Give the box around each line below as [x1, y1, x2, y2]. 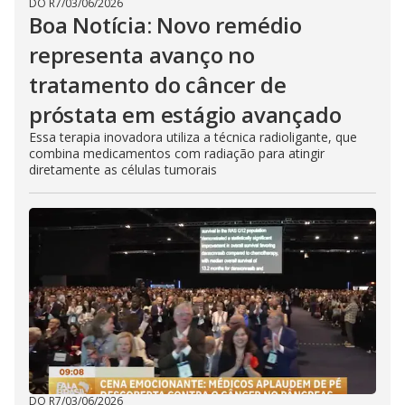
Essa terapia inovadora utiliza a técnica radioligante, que [29, 128, 357, 146]
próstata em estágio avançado [29, 99, 342, 129]
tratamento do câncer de [29, 70, 287, 99]
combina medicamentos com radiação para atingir [29, 145, 325, 162]
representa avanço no [29, 40, 256, 70]
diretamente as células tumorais [29, 161, 217, 178]
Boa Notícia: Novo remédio [29, 10, 302, 40]
